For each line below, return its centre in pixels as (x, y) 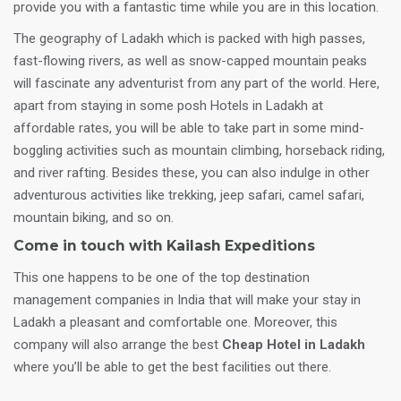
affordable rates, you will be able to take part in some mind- (189, 128)
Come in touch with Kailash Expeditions (164, 246)
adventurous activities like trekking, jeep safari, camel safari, (189, 195)
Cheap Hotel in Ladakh (294, 345)
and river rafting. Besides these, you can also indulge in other (192, 173)
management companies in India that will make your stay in (187, 300)
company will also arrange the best (118, 345)
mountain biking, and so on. (94, 218)
